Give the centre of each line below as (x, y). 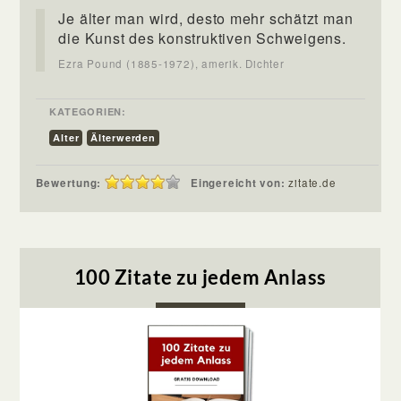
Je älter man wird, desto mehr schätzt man (206, 18)
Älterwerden (123, 137)
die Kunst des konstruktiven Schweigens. (202, 38)
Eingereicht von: (240, 183)
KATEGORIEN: (88, 111)
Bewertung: (69, 183)
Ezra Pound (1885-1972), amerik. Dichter (171, 63)
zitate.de (312, 182)
